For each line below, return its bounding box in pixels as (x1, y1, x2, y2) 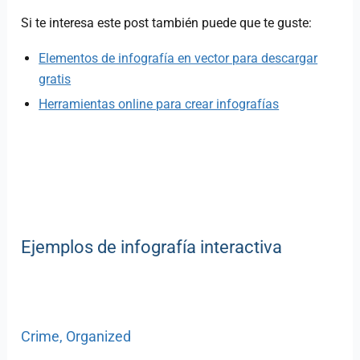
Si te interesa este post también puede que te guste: (21, 15, 313, 31)
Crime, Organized (21, 328, 132, 346)
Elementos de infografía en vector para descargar (39, 50, 318, 66)
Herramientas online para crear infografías (39, 96, 280, 112)
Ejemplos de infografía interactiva (21, 237, 283, 258)
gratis (39, 71, 72, 87)
